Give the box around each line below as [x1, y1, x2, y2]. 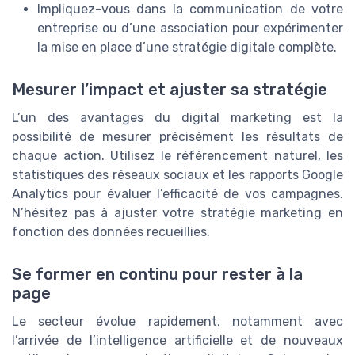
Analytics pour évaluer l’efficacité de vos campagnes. [12, 186, 343, 202]
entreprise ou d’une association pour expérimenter [37, 20, 343, 36]
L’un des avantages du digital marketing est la [12, 110, 343, 126]
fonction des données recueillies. [12, 224, 210, 240]
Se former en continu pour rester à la [12, 265, 303, 284]
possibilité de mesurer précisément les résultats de [12, 129, 343, 145]
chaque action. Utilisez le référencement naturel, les [12, 148, 343, 164]
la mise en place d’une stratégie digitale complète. [37, 39, 337, 55]
